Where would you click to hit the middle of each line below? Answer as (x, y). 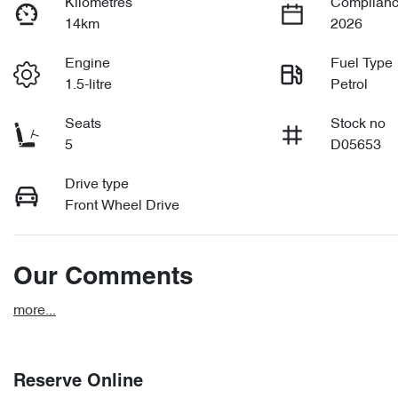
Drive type (97, 185)
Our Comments (103, 279)
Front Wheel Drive (123, 207)
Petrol (350, 86)
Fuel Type (362, 64)
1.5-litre (89, 86)
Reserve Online (78, 382)
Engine (88, 64)
